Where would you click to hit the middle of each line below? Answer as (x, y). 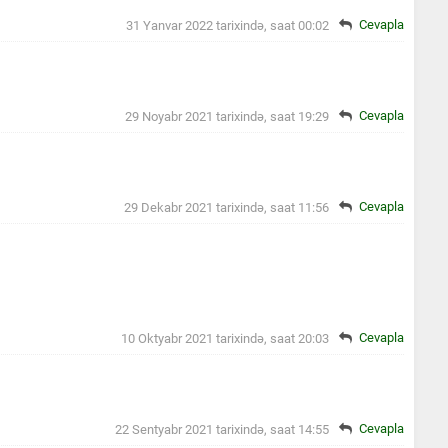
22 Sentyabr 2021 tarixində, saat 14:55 (222, 429)
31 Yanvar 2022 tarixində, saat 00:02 (227, 25)
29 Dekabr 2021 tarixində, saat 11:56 (226, 207)
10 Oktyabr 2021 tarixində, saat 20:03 (225, 338)
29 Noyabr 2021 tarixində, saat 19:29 (227, 116)
